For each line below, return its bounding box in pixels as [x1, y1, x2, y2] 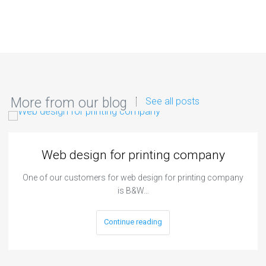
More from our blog [10, 95, 127, 112]
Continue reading [104, 217, 163, 227]
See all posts [145, 96, 199, 107]
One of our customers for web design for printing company [23, 173, 244, 183]
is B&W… [117, 186, 149, 196]
